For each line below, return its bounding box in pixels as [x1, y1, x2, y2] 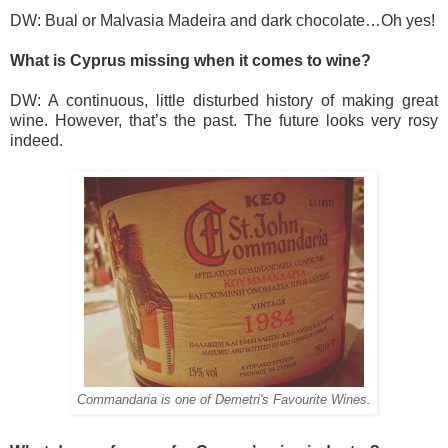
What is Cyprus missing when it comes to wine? [10, 51, 371, 69]
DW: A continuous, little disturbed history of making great [10, 91, 438, 109]
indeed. [10, 131, 63, 149]
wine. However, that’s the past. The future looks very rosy [10, 111, 438, 129]
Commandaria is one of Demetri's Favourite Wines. [77, 392, 371, 407]
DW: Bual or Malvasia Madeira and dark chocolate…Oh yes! [10, 11, 435, 29]
